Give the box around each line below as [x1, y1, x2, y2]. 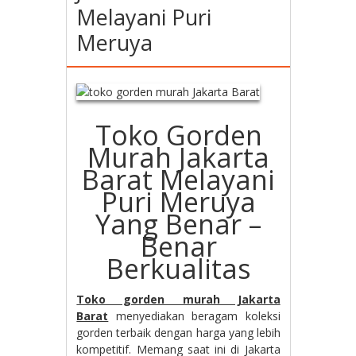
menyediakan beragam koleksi [115, 308, 281, 323]
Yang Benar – [95, 206, 261, 242]
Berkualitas [106, 250, 251, 287]
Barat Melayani [82, 161, 275, 198]
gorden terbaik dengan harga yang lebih [76, 325, 281, 340]
